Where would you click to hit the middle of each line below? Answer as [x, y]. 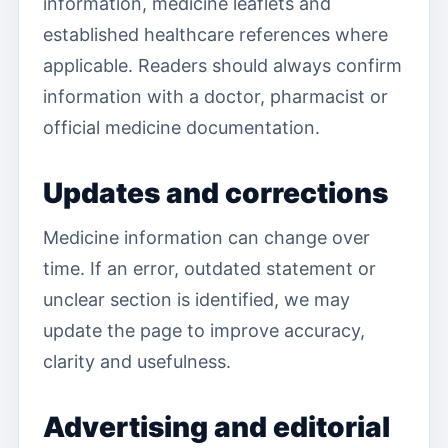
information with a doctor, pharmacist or [215, 96]
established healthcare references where [215, 34]
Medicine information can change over [206, 237]
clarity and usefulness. [137, 361]
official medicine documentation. [181, 127]
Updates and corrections [215, 193]
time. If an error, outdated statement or [209, 268]
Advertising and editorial [216, 427]
